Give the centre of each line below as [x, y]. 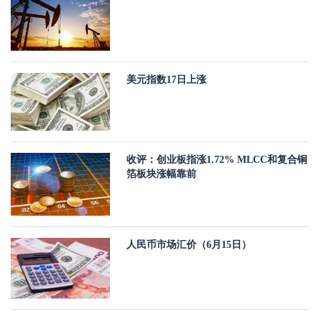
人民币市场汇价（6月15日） [189, 244]
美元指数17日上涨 [167, 79]
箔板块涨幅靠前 [162, 174]
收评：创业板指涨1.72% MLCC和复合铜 [217, 160]
